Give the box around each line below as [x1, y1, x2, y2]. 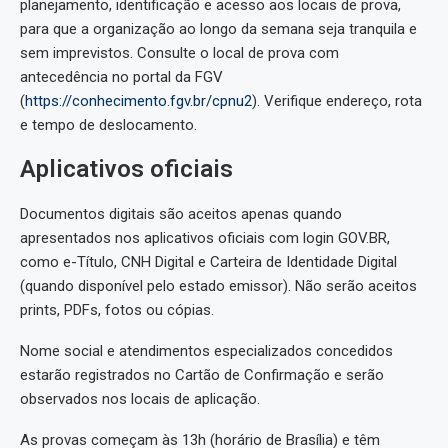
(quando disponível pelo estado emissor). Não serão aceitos [20, 277, 417, 296]
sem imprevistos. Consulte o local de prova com [20, 44, 339, 63]
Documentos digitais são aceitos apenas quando [20, 205, 342, 224]
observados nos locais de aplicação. [20, 390, 260, 409]
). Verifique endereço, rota [252, 92, 422, 111]
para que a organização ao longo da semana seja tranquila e [20, 20, 417, 39]
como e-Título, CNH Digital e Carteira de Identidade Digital [20, 253, 397, 272]
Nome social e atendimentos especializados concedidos [20, 342, 393, 361]
